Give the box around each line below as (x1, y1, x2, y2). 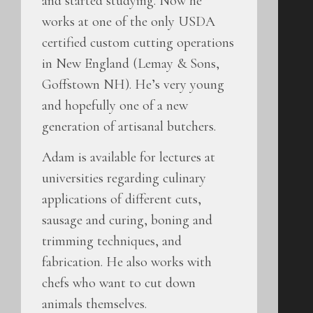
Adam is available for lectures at (42, 149, 215, 166)
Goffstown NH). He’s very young (42, 75, 224, 93)
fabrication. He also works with (42, 254, 212, 271)
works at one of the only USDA (42, 13, 215, 30)
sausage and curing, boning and (42, 212, 212, 229)
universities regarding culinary (42, 170, 206, 187)
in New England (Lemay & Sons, (42, 54, 219, 72)
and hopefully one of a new (42, 96, 188, 114)
